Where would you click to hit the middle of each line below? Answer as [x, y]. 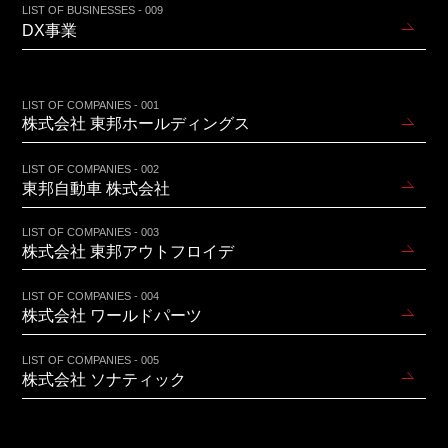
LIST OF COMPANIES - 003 [91, 232]
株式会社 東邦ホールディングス [136, 124]
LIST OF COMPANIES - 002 [91, 168]
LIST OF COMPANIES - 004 [91, 295]
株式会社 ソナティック [104, 379]
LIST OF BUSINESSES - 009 [93, 10]
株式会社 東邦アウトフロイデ [128, 252]
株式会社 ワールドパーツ [112, 315]
